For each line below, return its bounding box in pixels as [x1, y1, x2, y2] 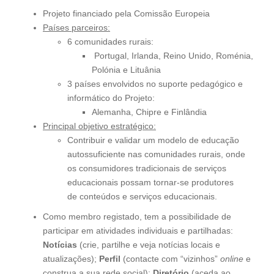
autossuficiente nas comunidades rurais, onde [67, 149, 245, 159]
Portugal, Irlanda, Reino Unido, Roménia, [92, 50, 253, 61]
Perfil [99, 253, 120, 264]
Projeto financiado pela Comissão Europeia [43, 8, 210, 18]
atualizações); [43, 253, 99, 264]
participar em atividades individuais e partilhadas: [43, 225, 233, 235]
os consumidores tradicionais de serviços [67, 163, 226, 173]
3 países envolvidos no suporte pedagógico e [67, 78, 243, 89]
